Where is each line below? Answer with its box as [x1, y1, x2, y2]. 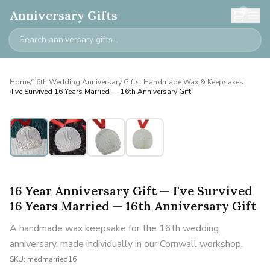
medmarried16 [27, 254, 77, 264]
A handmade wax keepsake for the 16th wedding [10, 222, 219, 235]
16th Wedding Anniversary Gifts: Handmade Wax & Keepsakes [32, 77, 243, 87]
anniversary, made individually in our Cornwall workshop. [10, 237, 243, 251]
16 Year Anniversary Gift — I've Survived [10, 183, 252, 198]
